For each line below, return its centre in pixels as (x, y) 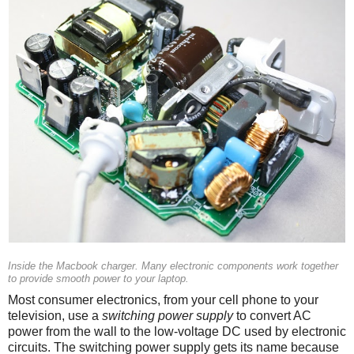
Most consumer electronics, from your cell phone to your (163, 299)
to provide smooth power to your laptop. (98, 279)
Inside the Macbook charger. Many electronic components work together (173, 266)
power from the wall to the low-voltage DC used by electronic (177, 331)
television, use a (55, 315)
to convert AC (272, 315)
